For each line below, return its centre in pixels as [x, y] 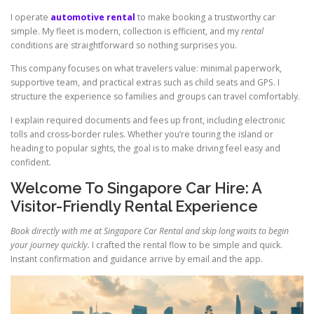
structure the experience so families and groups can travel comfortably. [155, 97]
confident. [31, 162]
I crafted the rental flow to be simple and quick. [186, 245]
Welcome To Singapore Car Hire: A [136, 187]
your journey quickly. [50, 245]
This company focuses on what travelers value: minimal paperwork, [146, 69]
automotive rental [93, 18]
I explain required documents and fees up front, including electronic [148, 120]
